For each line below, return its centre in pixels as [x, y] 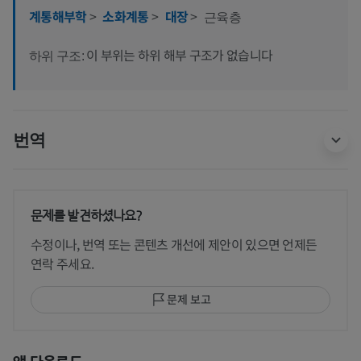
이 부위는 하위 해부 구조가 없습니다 [180, 54]
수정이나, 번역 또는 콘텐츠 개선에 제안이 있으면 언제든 [174, 244]
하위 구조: [58, 56]
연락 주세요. [62, 263]
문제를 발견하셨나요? [87, 215]
